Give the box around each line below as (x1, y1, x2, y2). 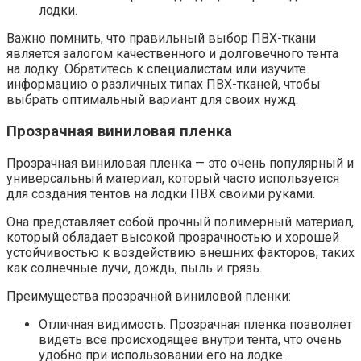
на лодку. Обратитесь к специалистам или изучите (6, 61, 306, 77)
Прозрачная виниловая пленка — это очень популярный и (6, 155, 354, 171)
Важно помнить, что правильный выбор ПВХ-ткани (6, 31, 316, 47)
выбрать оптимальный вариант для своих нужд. (6, 92, 298, 108)
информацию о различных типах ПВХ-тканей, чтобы (6, 77, 321, 93)
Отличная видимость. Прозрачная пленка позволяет (39, 316, 352, 332)
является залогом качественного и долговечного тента (6, 46, 338, 62)
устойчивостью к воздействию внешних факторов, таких (6, 244, 355, 260)
